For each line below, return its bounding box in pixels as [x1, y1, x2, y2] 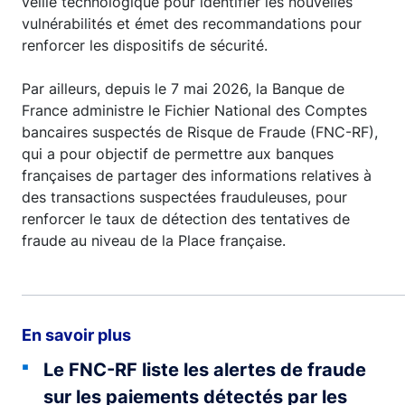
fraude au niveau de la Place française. [22, 231, 286, 250]
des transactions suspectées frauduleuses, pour [22, 187, 347, 206]
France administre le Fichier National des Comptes [22, 100, 367, 119]
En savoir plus [22, 325, 131, 344]
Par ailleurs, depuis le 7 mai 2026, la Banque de [22, 79, 344, 98]
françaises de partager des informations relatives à [22, 165, 372, 184]
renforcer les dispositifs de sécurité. [22, 35, 272, 54]
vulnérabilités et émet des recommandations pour [22, 14, 362, 33]
